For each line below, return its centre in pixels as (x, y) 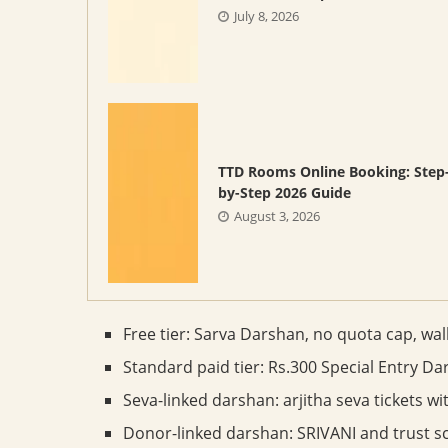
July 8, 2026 (266, 16)
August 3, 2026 (277, 216)
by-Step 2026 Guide (284, 193)
